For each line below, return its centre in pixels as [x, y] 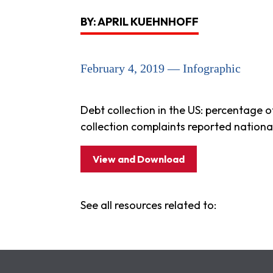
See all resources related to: [148, 205]
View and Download [139, 159]
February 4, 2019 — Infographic [161, 68]
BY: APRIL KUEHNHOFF [140, 22]
